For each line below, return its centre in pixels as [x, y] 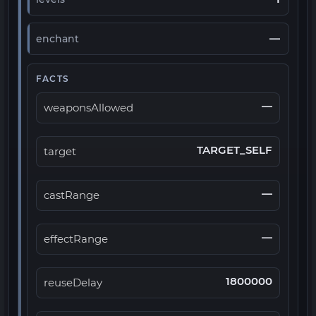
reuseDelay [73, 283]
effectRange [76, 239]
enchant [57, 39]
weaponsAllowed [89, 108]
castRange [72, 195]
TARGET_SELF [235, 150]
